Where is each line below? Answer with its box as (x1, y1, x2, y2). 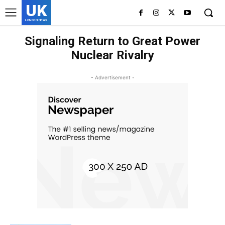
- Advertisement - (90, 74, 135, 80)
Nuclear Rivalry (71, 48, 154, 62)
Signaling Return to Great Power (25, 34, 200, 48)
